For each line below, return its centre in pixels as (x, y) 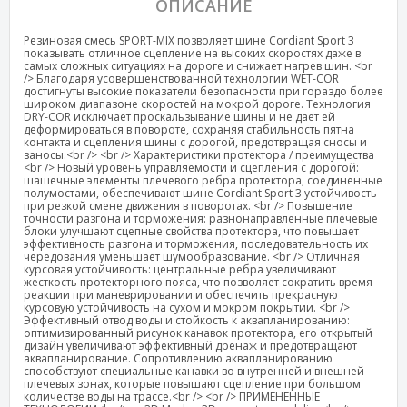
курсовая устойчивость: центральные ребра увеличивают (180, 269)
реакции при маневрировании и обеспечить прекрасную (181, 294)
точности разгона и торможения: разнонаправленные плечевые (201, 218)
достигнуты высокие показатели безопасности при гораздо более (203, 91)
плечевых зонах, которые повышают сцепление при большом (192, 383)
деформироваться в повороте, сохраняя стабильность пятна (189, 129)
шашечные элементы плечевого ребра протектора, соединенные (203, 180)
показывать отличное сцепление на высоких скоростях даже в (192, 53)
